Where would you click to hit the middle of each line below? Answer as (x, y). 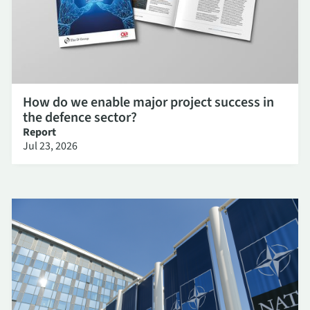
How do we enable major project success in (148, 103)
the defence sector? (80, 118)
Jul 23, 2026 (50, 146)
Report (39, 133)
